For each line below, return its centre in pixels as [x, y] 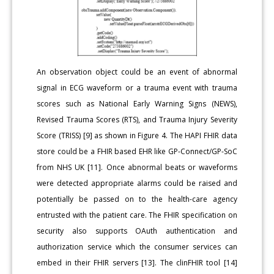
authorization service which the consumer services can [137, 246]
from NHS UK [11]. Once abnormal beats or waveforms [137, 167]
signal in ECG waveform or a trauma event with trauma [137, 87]
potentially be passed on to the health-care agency [137, 199]
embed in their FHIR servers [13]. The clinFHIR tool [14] [137, 262]
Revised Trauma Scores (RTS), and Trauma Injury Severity [137, 119]
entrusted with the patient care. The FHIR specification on [137, 215]
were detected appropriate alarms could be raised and [137, 183]
